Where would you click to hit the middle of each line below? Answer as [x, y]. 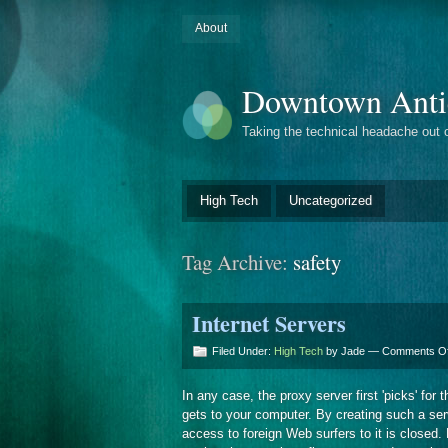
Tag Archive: [237, 261]
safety [317, 261]
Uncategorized [330, 200]
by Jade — [352, 350]
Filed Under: [243, 350]
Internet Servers [269, 323]
